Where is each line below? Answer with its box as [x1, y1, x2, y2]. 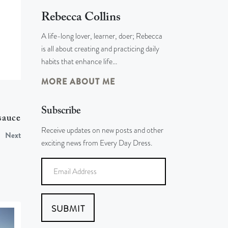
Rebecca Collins [41, 11, 121, 24]
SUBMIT [51, 202, 85, 215]
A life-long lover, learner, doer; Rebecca [41, 31, 162, 42]
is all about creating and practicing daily [41, 43, 159, 55]
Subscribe [41, 106, 81, 117]
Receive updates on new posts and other [41, 125, 163, 136]
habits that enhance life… [41, 56, 118, 68]
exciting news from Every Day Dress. [41, 137, 152, 149]
